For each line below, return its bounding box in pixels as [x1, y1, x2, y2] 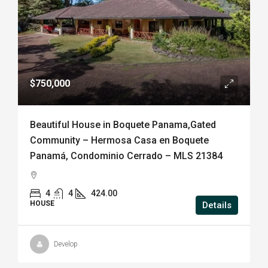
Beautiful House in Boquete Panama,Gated [30, 119, 216, 130]
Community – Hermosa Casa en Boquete [30, 135, 209, 146]
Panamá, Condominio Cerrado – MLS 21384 [30, 150, 223, 162]
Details [202, 200, 232, 211]
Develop [54, 240, 78, 248]
